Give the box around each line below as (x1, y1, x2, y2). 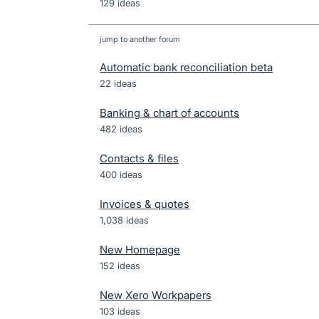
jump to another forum (100, 34, 180, 44)
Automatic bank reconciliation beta (100, 61, 273, 74)
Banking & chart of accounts (100, 106, 239, 120)
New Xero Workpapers (100, 288, 211, 302)
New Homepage (100, 243, 180, 256)
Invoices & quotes (100, 197, 189, 211)
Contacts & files (100, 152, 179, 165)
